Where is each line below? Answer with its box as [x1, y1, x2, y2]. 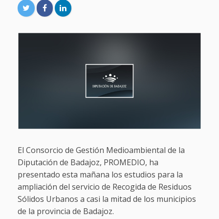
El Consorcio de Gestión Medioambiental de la [17, 145, 185, 156]
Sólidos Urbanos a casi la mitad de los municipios [17, 194, 196, 205]
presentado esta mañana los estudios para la [17, 169, 183, 180]
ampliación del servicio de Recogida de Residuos [17, 181, 192, 193]
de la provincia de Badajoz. [17, 206, 114, 217]
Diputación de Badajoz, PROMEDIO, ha [17, 157, 158, 168]
